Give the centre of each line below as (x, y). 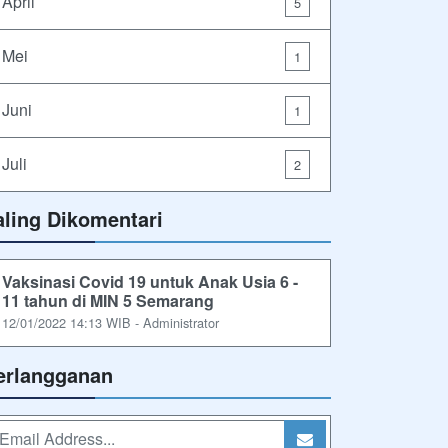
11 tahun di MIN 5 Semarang (108, 300)
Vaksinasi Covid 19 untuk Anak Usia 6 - (150, 281)
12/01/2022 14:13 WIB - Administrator (110, 322)
